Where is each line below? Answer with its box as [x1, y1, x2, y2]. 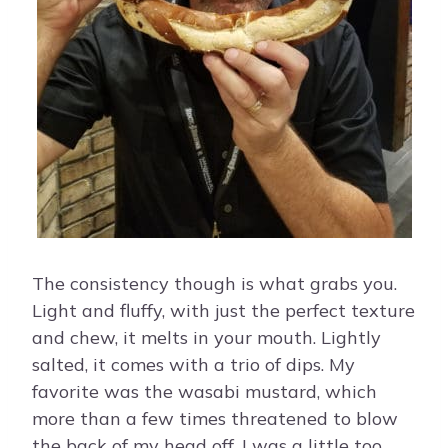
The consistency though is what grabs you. [32, 272, 397, 296]
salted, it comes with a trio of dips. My [32, 353, 355, 377]
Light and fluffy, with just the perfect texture [32, 299, 415, 323]
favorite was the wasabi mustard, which [32, 380, 377, 404]
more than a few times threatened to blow [32, 407, 398, 431]
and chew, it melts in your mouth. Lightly [32, 326, 381, 350]
